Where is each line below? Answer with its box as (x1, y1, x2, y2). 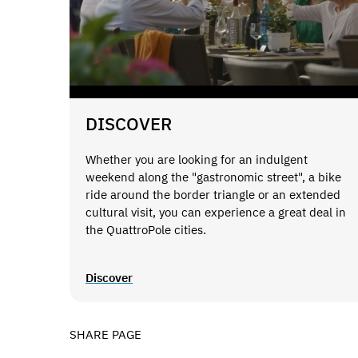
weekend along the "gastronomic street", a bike (86, 169, 341, 185)
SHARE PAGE (70, 326, 141, 342)
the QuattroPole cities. (86, 221, 206, 237)
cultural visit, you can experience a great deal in (86, 204, 346, 220)
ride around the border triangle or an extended (86, 186, 340, 202)
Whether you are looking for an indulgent (86, 151, 308, 167)
